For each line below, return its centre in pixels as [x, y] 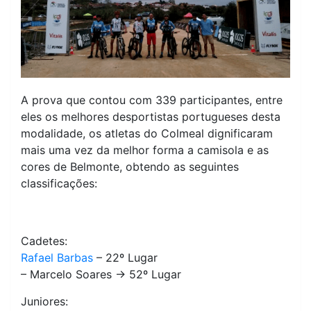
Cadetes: [44, 241]
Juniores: [44, 301]
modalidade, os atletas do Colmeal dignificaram [147, 133]
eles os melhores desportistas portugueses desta [151, 116]
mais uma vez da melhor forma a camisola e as [145, 150]
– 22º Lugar [125, 257]
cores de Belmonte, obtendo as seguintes [130, 166]
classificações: [59, 183]
